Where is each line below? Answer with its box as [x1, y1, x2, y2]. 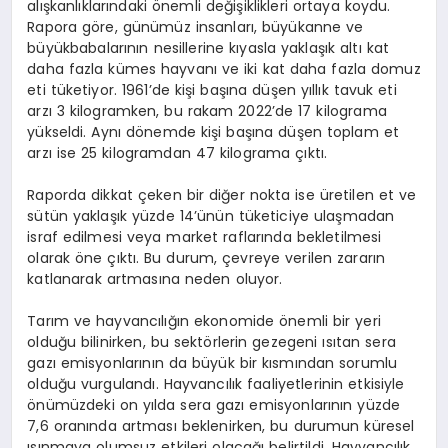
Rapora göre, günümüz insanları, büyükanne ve [27, 17, 364, 38]
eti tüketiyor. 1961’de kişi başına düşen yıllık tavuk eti [27, 80, 397, 101]
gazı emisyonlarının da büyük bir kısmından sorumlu [27, 353, 398, 374]
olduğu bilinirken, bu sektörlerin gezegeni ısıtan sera [27, 332, 396, 353]
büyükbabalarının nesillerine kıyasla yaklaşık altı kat [27, 38, 390, 59]
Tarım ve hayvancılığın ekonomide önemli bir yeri [27, 311, 381, 332]
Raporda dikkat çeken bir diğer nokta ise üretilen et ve [27, 185, 417, 206]
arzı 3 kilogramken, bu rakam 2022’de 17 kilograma [27, 101, 387, 122]
